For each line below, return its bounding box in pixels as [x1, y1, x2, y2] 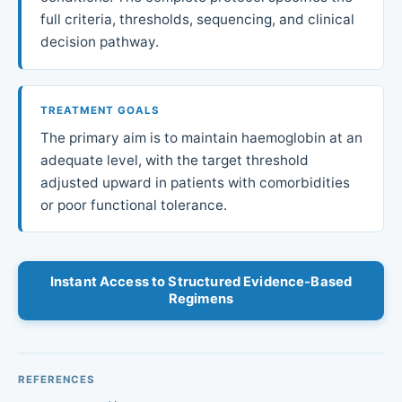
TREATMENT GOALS [39, 103, 161, 117]
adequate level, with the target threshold [39, 151, 309, 169]
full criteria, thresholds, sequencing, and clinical [39, 10, 354, 28]
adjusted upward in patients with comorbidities [39, 173, 350, 191]
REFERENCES [18, 372, 96, 386]
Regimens [168, 290, 234, 307]
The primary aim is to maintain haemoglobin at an [39, 128, 363, 146]
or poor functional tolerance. [39, 196, 227, 214]
